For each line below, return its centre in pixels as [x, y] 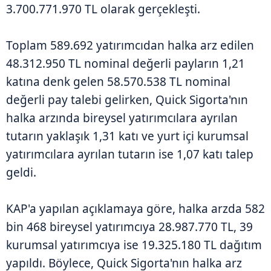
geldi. [21, 172]
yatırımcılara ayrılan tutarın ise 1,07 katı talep [130, 154]
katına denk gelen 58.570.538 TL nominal [118, 81]
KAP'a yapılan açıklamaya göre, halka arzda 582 [135, 208]
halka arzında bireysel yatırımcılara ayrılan [122, 118]
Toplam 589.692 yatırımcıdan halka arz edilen [130, 45]
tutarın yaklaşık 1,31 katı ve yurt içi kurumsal [127, 136]
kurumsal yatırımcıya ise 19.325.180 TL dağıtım [134, 245]
